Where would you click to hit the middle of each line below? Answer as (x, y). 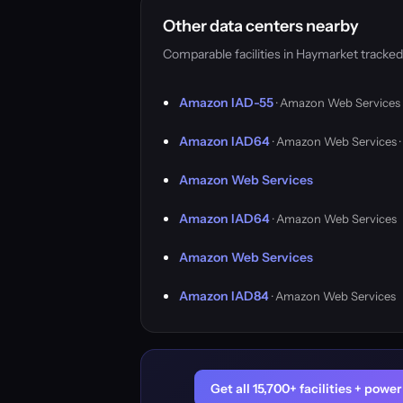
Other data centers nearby (261, 26)
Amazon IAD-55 (226, 103)
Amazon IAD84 (224, 296)
